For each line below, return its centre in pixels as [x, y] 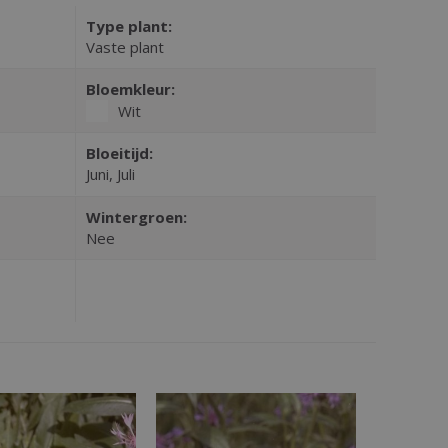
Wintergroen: [136, 217]
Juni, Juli [110, 174]
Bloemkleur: [130, 89]
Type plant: [128, 26]
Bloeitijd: [119, 153]
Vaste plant [124, 47]
